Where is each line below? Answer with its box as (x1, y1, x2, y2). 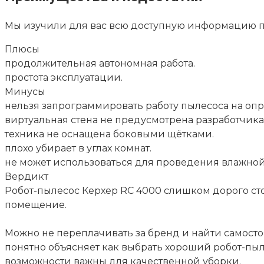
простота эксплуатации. (5, 71, 123, 83)
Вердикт (5, 170, 48, 182)
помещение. (5, 199, 67, 210)
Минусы (5, 85, 45, 97)
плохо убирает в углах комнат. (5, 142, 151, 154)
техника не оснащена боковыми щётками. (5, 128, 214, 140)
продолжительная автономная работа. (5, 57, 195, 69)
